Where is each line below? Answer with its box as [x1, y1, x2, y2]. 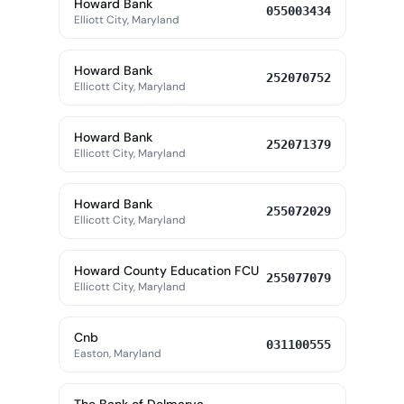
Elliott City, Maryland [73, 13, 179, 27]
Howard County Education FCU [73, 262, 259, 279]
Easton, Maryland [73, 346, 161, 361]
